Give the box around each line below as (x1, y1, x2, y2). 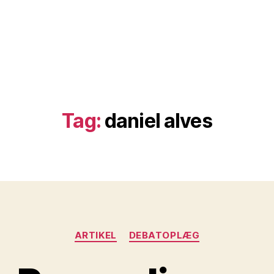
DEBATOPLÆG (128, 229, 200, 241)
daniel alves (104, 109, 212, 133)
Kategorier (136, 223, 188, 236)
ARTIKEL (74, 229, 117, 241)
